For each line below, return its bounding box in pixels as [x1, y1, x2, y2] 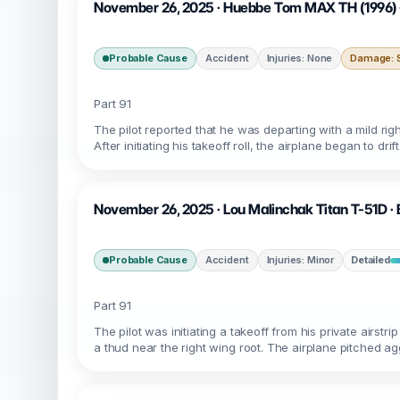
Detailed [351, 254, 390, 266]
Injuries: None [266, 52, 333, 64]
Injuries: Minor [266, 254, 335, 266]
